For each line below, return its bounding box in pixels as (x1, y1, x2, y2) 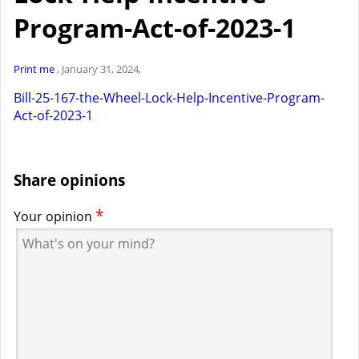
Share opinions (14, 169, 125, 190)
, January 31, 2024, (57, 61, 141, 76)
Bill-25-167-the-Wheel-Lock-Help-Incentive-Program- (14, 88, 325, 107)
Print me (14, 61, 57, 76)
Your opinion (14, 208, 92, 226)
